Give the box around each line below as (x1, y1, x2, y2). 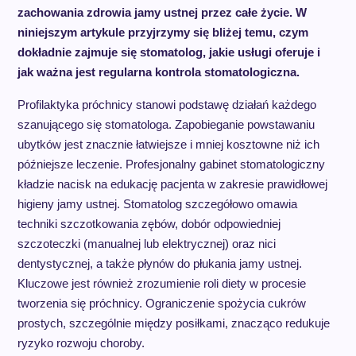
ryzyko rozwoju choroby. (17, 336, 145, 350)
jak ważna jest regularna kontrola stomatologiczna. (17, 65, 300, 79)
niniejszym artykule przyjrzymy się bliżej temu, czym (17, 25, 308, 39)
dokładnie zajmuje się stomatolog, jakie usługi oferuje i (17, 45, 320, 59)
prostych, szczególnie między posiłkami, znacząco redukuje (17, 316, 330, 330)
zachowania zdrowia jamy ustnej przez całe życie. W (17, 6, 307, 19)
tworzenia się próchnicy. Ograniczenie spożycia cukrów (17, 296, 306, 310)
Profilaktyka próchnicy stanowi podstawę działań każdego (17, 98, 316, 111)
